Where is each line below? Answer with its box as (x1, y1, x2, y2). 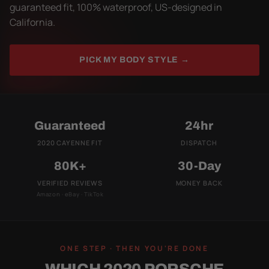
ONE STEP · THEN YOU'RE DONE (60, 243, 209, 254)
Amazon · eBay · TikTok (36, 190, 104, 199)
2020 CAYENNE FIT (37, 138, 103, 148)
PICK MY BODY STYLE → (79, 55, 190, 65)
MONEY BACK (175, 178, 223, 188)
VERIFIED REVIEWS (37, 178, 103, 188)
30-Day (177, 159, 221, 173)
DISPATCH (181, 138, 217, 148)
